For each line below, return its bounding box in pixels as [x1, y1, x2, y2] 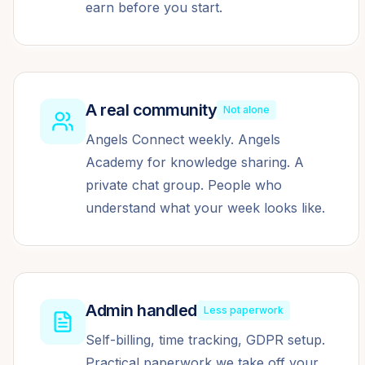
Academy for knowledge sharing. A [86, 154, 304, 170]
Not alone [223, 103, 270, 116]
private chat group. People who [86, 177, 282, 193]
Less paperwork [203, 304, 284, 316]
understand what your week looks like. [86, 200, 325, 216]
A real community [86, 100, 217, 120]
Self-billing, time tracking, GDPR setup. [86, 332, 325, 348]
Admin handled [86, 301, 197, 320]
